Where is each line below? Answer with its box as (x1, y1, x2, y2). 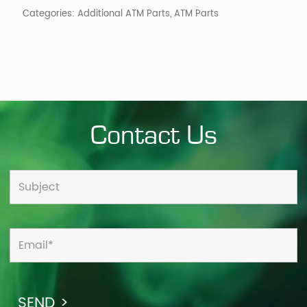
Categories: (23, 6, 77, 21)
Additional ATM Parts (77, 6, 170, 21)
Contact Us (90, 122, 217, 150)
